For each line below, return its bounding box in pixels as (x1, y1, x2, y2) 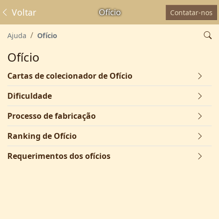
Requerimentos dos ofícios (7, 151, 110, 161)
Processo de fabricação (7, 110, 96, 121)
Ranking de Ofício (7, 131, 77, 141)
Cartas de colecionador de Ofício (7, 70, 132, 81)
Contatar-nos (170, 7, 213, 17)
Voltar (9, 6, 36, 18)
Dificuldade (7, 90, 52, 101)
